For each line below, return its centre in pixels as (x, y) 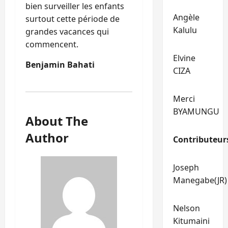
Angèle (186, 17)
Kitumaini (191, 221)
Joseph (186, 167)
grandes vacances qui (67, 31)
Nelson (186, 208)
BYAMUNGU (196, 111)
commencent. (52, 44)
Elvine (184, 58)
